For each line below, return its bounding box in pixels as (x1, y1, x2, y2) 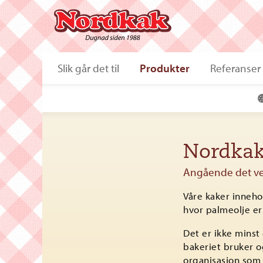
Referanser (210, 60, 261, 75)
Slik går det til (58, 60, 120, 75)
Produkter (140, 60, 190, 75)
